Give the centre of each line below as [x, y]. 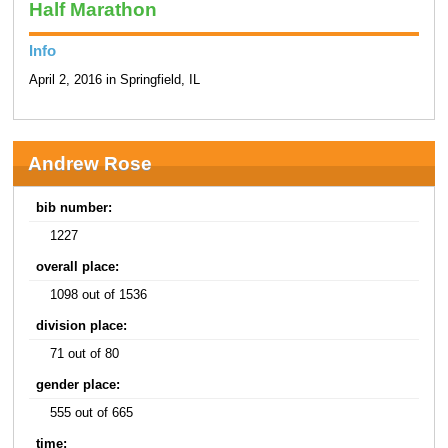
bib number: [74, 207]
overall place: [78, 266]
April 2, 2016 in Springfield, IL [114, 80]
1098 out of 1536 [99, 294]
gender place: [78, 384]
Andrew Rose [89, 163]
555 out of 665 [92, 412]
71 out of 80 [85, 353]
